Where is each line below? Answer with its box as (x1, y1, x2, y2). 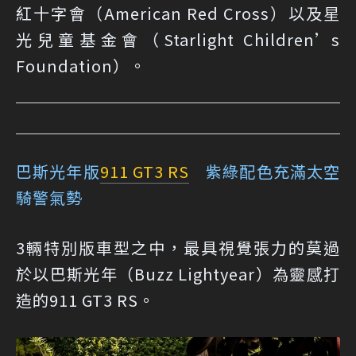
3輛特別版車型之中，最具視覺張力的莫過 (16, 235, 340, 259)
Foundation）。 (16, 53, 146, 77)
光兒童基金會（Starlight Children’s (16, 27, 340, 51)
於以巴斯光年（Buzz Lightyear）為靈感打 (16, 261, 340, 285)
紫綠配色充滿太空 (188, 159, 340, 183)
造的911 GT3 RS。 (16, 288, 155, 311)
